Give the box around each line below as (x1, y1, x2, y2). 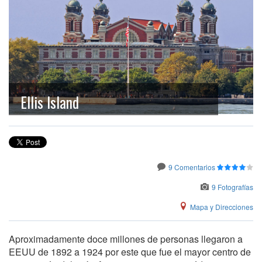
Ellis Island (20, 91, 79, 113)
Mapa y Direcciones (190, 201, 253, 212)
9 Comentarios (168, 161, 215, 172)
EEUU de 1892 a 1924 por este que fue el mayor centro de (9, 244, 251, 258)
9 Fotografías (212, 181, 253, 192)
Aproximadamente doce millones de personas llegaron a (9, 232, 243, 246)
